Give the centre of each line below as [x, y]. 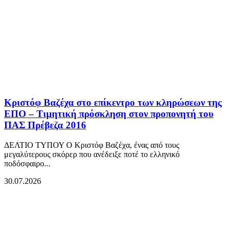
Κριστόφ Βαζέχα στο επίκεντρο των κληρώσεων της [113, 102]
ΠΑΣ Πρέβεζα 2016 [45, 125]
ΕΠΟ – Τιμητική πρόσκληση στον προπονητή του [109, 113]
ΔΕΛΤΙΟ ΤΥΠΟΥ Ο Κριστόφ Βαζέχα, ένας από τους [92, 145]
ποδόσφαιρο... [27, 163]
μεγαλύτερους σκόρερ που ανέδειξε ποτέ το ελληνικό [92, 154]
